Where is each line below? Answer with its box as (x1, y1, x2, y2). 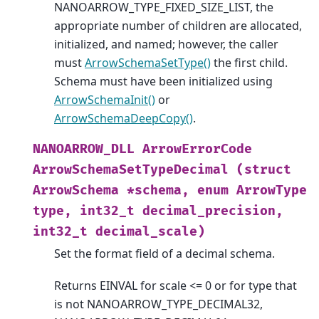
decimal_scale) (95, 224, 205, 240)
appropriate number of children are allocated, (54, 18, 302, 34)
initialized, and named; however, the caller (54, 36, 278, 53)
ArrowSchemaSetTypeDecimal (33, 162, 229, 178)
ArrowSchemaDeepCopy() (54, 110, 193, 127)
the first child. (211, 55, 288, 71)
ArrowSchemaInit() (54, 92, 155, 108)
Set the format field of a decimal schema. (54, 246, 275, 262)
